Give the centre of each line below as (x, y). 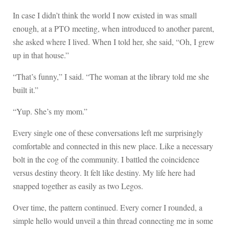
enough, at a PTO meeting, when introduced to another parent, (113, 28)
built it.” (26, 89)
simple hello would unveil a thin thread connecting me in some (113, 220)
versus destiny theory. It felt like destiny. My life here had (104, 172)
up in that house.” (41, 55)
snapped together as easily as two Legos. (79, 186)
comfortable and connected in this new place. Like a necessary (113, 146)
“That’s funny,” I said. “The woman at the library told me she (111, 76)
